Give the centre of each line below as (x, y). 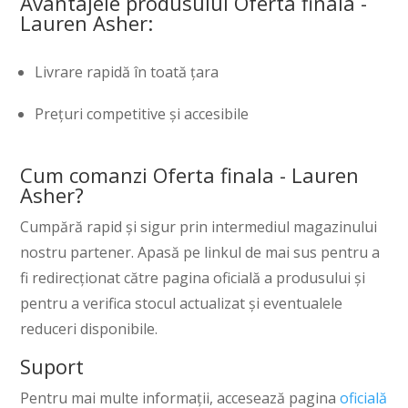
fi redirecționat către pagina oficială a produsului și (193, 278)
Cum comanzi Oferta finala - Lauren (190, 175)
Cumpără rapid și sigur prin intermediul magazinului (199, 227)
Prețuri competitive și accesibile (142, 114)
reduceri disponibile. (89, 329)
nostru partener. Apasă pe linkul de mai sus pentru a (200, 253)
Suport (52, 367)
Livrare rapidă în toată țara (127, 72)
